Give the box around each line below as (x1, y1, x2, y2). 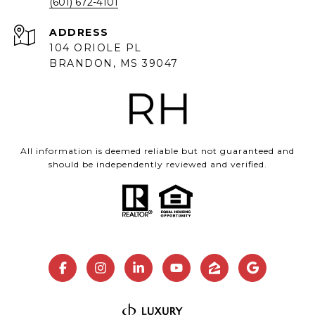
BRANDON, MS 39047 (49, 57, 179, 70)
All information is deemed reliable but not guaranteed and (20, 146, 295, 157)
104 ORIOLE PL (49, 41, 146, 55)
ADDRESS (49, 26, 109, 39)
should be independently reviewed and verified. (48, 159, 267, 170)
